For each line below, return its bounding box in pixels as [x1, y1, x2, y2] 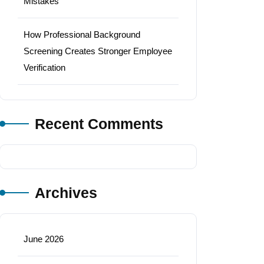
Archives [35, 184, 97, 201]
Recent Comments [35, 115, 163, 132]
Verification [24, 62, 65, 72]
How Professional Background [24, 29, 140, 39]
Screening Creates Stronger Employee [24, 45, 172, 56]
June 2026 [24, 233, 64, 244]
